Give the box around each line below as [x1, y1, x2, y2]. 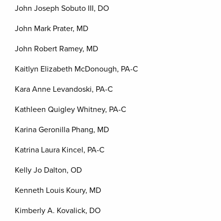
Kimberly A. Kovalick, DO [15, 206, 101, 216]
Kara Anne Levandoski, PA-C [15, 84, 113, 94]
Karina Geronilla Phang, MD [15, 125, 109, 135]
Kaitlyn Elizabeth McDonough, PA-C [15, 64, 138, 74]
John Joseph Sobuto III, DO [15, 3, 109, 13]
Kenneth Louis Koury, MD [15, 185, 101, 195]
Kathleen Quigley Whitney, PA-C [15, 105, 126, 114]
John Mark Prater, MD [15, 24, 88, 34]
